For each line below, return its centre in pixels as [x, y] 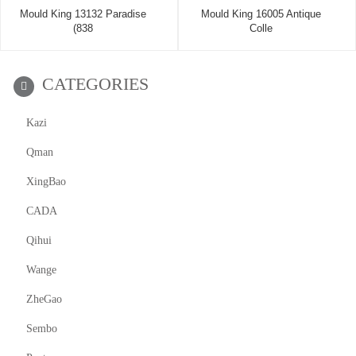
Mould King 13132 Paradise [83, 14]
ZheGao [44, 299]
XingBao [46, 182]
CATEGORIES [95, 84]
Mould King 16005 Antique [261, 14]
